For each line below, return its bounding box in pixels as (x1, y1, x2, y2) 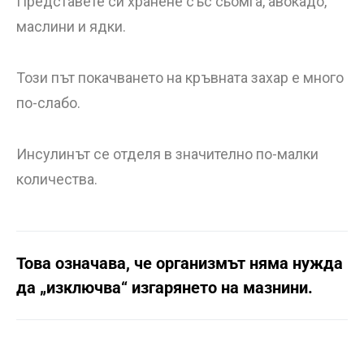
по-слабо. (16, 94, 80, 111)
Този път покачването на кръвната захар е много (16, 69, 344, 86)
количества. (16, 171, 97, 188)
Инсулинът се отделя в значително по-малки (16, 145, 318, 162)
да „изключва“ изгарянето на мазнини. (16, 278, 313, 297)
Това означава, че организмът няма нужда (16, 253, 343, 273)
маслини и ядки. (16, 18, 126, 35)
